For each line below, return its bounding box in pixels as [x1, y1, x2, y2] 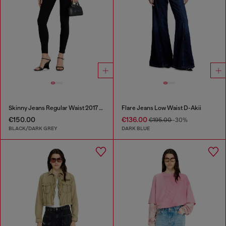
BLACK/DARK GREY [9, 125, 58, 132]
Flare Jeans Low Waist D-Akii [121, 104, 201, 111]
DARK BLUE [121, 125, 150, 132]
